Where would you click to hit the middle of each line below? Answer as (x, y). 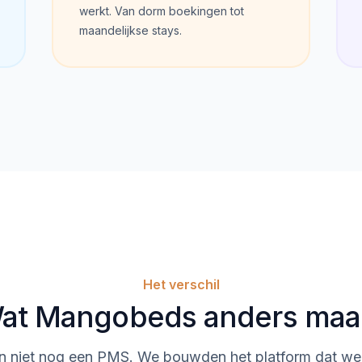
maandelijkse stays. (130, 30)
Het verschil (181, 284)
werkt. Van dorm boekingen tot (162, 11)
